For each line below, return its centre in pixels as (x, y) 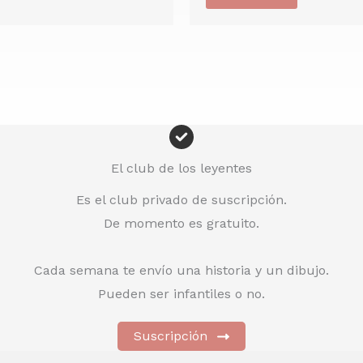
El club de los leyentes (181, 168)
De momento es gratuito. (181, 223)
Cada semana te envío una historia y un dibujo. (181, 270)
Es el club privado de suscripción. (181, 200)
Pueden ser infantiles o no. (181, 294)
